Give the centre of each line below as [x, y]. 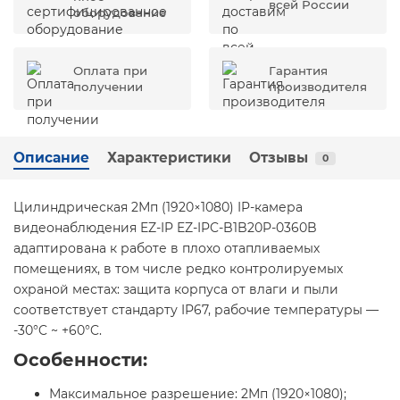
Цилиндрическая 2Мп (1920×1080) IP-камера [158, 207]
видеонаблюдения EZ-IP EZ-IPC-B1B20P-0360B [165, 228]
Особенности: [80, 360]
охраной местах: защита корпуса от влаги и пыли [176, 289]
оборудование [120, 12]
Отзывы [279, 158]
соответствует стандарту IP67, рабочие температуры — [196, 310]
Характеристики [169, 158]
